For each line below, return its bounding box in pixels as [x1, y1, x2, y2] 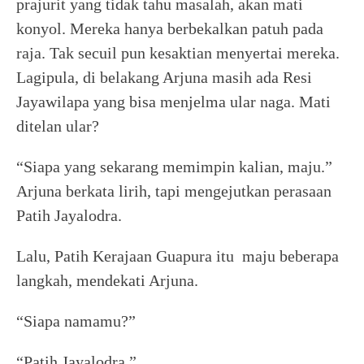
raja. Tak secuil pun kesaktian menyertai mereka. [16, 44, 340, 62]
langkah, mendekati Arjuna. [16, 271, 198, 289]
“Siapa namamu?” [16, 312, 136, 330]
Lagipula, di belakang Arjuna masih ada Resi [16, 68, 312, 86]
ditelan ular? [16, 117, 99, 135]
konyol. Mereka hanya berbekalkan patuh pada [16, 19, 323, 37]
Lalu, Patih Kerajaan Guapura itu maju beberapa [16, 247, 339, 265]
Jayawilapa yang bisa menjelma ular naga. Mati [16, 93, 331, 110]
